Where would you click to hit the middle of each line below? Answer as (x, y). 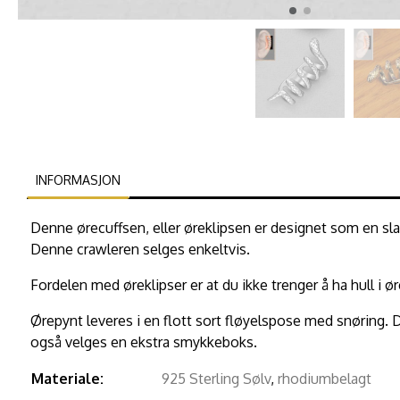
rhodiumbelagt (325, 379)
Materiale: (69, 379)
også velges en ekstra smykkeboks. (144, 342)
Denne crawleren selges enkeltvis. (140, 250)
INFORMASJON (78, 180)
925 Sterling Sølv (216, 379)
